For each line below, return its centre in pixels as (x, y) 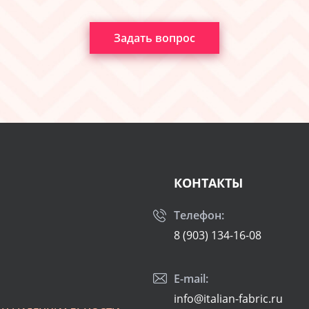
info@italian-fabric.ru (228, 299)
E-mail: (191, 279)
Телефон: (199, 215)
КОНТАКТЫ (208, 183)
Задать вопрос (154, 38)
